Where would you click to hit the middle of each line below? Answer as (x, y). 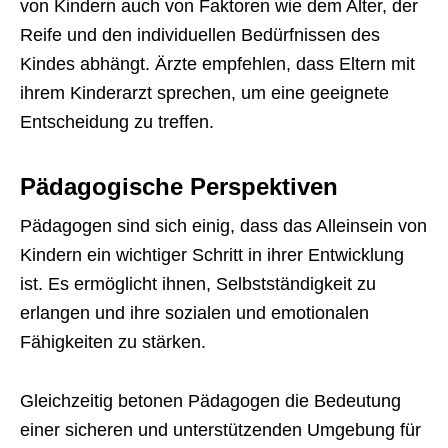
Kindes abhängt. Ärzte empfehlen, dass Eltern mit (217, 64)
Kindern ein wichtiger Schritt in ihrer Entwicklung (212, 255)
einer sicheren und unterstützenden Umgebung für (220, 430)
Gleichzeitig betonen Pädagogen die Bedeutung (210, 401)
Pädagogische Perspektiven (179, 186)
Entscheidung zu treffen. (117, 122)
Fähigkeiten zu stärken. (113, 342)
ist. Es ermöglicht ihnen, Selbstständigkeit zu (198, 284)
